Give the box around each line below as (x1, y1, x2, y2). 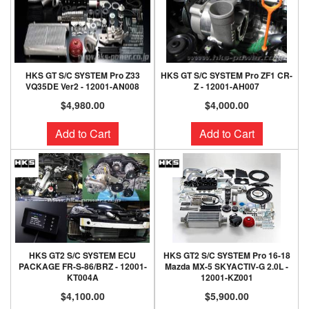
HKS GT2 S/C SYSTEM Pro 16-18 (163, 249, 290, 261)
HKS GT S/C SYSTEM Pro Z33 (25, 69, 140, 81)
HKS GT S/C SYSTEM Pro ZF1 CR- (161, 69, 292, 81)
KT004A (66, 271, 99, 283)
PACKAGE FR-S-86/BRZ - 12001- (18, 260, 147, 272)
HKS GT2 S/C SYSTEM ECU (29, 249, 136, 261)
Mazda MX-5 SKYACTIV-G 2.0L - (165, 260, 288, 272)
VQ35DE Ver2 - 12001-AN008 (26, 80, 139, 92)
